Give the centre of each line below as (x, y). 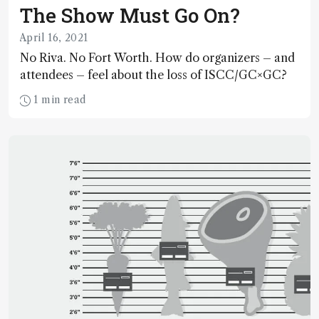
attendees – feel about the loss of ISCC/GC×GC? (153, 75)
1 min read (58, 100)
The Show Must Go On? (130, 16)
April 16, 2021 (54, 38)
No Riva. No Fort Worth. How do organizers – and (157, 58)
